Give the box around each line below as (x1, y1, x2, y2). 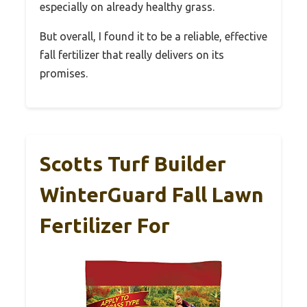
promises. (40, 66, 88, 79)
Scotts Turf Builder (40, 151, 226, 175)
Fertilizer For (40, 213, 170, 237)
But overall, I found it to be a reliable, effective (40, 29, 267, 42)
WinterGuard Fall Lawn (40, 182, 264, 206)
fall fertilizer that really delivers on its (40, 48, 224, 61)
